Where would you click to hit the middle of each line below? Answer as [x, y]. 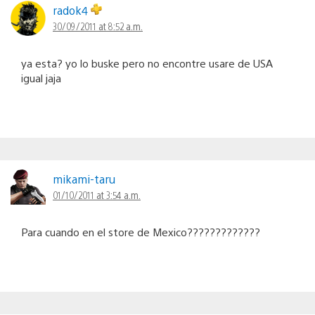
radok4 [72, 11]
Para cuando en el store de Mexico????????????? [141, 232]
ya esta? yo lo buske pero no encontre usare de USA [147, 63]
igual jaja [41, 78]
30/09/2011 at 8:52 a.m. [98, 26]
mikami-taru [84, 179]
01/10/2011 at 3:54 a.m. [97, 195]
